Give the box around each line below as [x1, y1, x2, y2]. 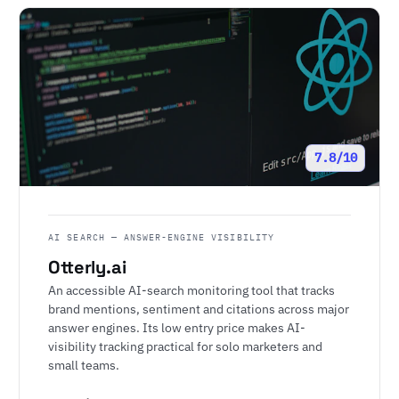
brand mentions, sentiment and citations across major [48, 300, 350, 318]
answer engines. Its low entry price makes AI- [48, 319, 306, 337]
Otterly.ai [48, 256, 126, 280]
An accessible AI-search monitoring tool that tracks [48, 281, 336, 299]
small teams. [48, 356, 120, 374]
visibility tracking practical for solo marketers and [48, 338, 323, 355]
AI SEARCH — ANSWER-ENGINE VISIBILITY [48, 231, 274, 244]
